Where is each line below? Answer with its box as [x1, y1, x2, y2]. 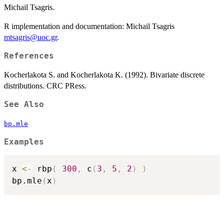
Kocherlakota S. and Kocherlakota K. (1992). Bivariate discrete [4, 70, 204, 79]
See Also [4, 99, 44, 109]
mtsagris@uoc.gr [4, 32, 57, 41]
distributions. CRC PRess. [4, 81, 86, 90]
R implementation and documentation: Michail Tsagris [4, 21, 174, 30]
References [4, 51, 54, 60]
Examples [4, 137, 44, 146]
